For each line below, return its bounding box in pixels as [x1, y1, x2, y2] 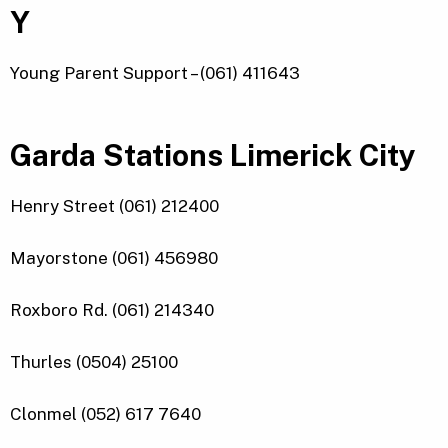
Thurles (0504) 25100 [10, 352, 178, 373]
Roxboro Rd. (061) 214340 [10, 300, 214, 321]
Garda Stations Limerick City [10, 138, 416, 174]
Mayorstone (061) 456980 [10, 248, 222, 269]
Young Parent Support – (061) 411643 [10, 63, 300, 84]
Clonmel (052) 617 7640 [10, 404, 201, 425]
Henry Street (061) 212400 [10, 196, 219, 217]
